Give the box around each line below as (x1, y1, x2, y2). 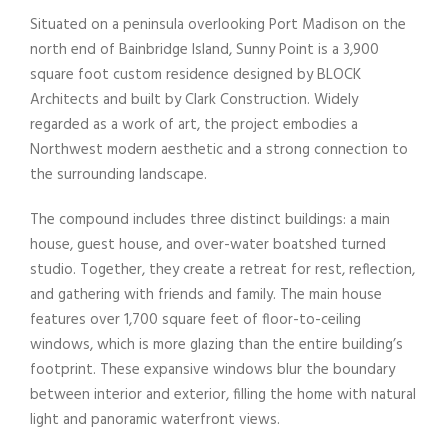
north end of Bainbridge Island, (30, 37, 236, 62)
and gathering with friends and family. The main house (30, 282, 382, 307)
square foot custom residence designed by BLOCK (30, 62, 361, 87)
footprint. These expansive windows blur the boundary (30, 357, 395, 382)
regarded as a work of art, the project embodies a (30, 112, 358, 137)
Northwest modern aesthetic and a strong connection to (30, 137, 408, 162)
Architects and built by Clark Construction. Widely (30, 87, 358, 112)
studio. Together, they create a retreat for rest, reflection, (30, 257, 415, 282)
